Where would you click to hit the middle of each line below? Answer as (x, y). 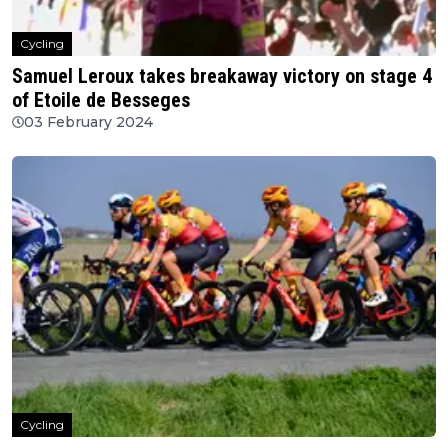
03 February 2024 (88, 121)
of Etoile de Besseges (101, 99)
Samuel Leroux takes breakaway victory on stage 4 (222, 75)
